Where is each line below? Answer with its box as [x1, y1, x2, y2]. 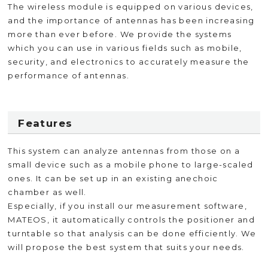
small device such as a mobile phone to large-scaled [8, 160, 254, 170]
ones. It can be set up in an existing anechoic [8, 173, 218, 184]
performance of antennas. [8, 71, 130, 81]
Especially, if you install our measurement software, [8, 201, 248, 211]
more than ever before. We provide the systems [8, 29, 232, 39]
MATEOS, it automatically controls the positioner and [8, 215, 255, 225]
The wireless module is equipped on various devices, [8, 2, 254, 12]
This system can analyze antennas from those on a [8, 146, 240, 156]
